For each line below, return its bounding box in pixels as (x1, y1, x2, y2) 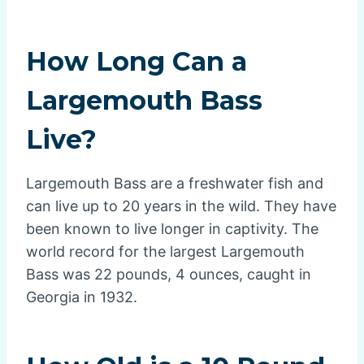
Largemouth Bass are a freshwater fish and (26, 175, 323, 193)
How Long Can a (26, 45, 247, 78)
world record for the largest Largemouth (26, 243, 305, 261)
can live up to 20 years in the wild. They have (26, 197, 336, 215)
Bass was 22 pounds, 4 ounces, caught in (26, 266, 311, 284)
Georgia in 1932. (26, 288, 137, 306)
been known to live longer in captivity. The (26, 220, 318, 238)
